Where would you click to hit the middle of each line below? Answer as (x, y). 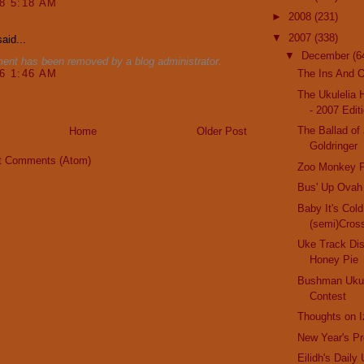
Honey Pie (334, 260)
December (327, 56)
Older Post (222, 132)
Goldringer (334, 146)
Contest (328, 296)
